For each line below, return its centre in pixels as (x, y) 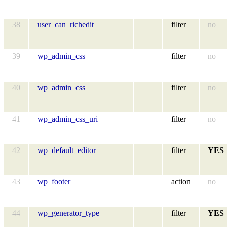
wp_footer (54, 181)
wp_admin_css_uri (68, 119)
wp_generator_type (68, 213)
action (181, 181)
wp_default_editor (67, 150)
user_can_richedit (66, 24)
